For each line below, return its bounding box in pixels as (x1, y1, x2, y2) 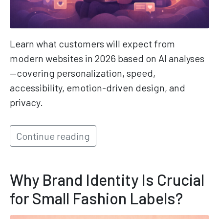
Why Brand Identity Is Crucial (10, 170, 204, 189)
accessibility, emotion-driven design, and (10, 82, 185, 94)
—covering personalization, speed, (10, 67, 155, 79)
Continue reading (16, 130, 90, 142)
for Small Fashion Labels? (10, 189, 183, 208)
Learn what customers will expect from (10, 38, 175, 50)
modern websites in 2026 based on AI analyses (10, 52, 204, 65)
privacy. (10, 96, 43, 109)
